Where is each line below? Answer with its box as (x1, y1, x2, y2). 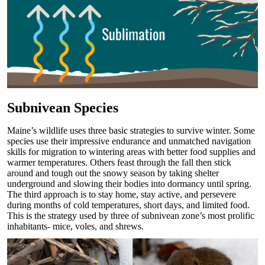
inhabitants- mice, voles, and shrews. (7, 221, 144, 232)
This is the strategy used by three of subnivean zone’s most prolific (7, 211, 254, 221)
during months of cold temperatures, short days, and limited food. (7, 200, 250, 211)
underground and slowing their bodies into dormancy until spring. (7, 179, 251, 189)
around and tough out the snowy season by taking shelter (7, 168, 219, 179)
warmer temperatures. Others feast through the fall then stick (7, 157, 231, 168)
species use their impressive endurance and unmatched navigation (7, 136, 251, 147)
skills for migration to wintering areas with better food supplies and (7, 147, 256, 157)
